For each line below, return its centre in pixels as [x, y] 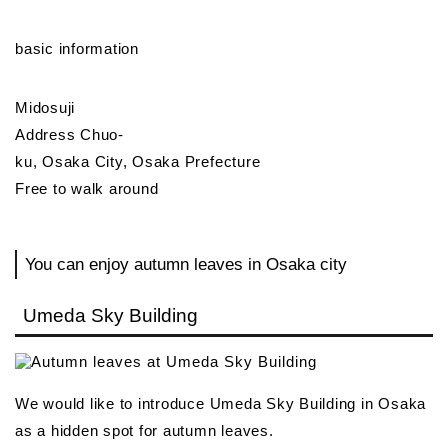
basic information [77, 49]
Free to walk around [87, 189]
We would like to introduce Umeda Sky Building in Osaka [221, 403]
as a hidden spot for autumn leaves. [144, 430]
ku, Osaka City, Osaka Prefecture [138, 162]
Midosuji [45, 108]
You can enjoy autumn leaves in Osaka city [186, 265]
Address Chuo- [69, 135]
